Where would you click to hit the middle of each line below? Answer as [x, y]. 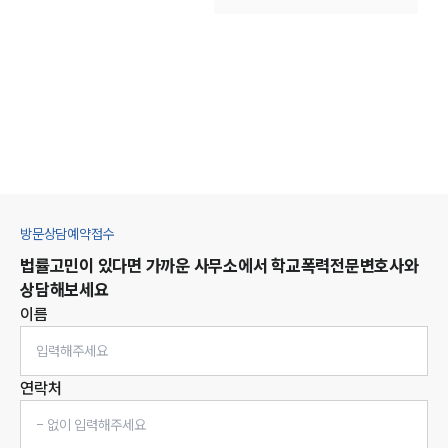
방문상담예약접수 [67, 233]
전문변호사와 [374, 265]
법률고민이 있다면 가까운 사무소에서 [145, 265]
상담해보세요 [64, 289]
